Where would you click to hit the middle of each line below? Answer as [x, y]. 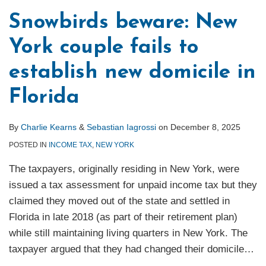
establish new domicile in [132, 73]
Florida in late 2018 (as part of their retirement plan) [123, 217]
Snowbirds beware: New [123, 23]
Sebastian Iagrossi [121, 127]
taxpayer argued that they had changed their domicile [126, 249]
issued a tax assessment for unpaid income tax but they [133, 185]
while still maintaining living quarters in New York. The [128, 233]
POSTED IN [29, 145]
